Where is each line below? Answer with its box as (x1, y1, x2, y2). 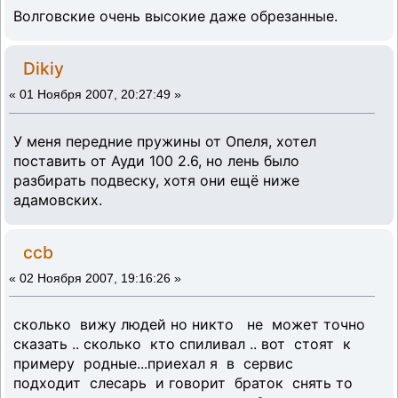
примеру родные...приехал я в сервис (13, 354, 298, 373)
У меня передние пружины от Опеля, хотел (13, 131, 316, 150)
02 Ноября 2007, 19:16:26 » (20, 271, 181, 285)
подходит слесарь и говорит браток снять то (13, 374, 353, 393)
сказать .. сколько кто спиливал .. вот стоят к (13, 335, 355, 354)
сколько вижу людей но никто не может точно (13, 315, 365, 334)
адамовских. (13, 190, 102, 209)
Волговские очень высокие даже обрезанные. (13, 6, 338, 25)
